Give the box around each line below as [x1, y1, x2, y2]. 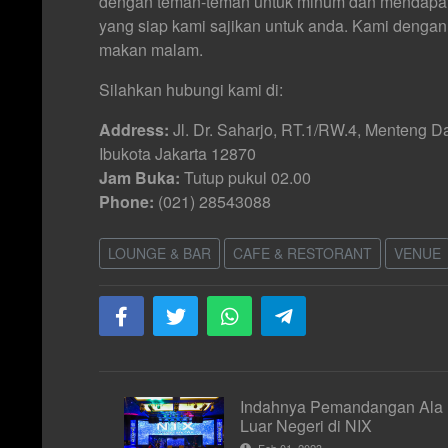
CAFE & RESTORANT [233, 242, 372, 263]
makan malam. [99, 37, 203, 61]
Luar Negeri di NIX [240, 413, 372, 437]
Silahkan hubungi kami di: [99, 77, 283, 101]
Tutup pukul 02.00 [180, 165, 311, 189]
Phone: [99, 189, 154, 213]
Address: [99, 117, 169, 141]
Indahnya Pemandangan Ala [240, 394, 443, 418]
